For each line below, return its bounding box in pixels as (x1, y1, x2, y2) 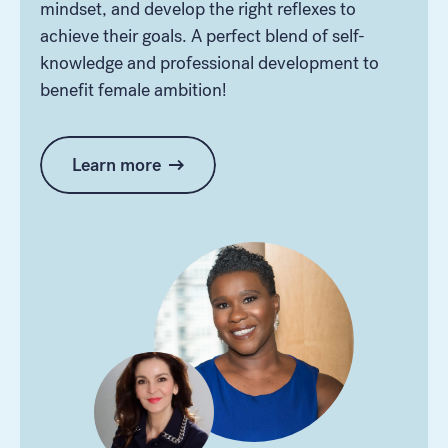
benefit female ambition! (40, 78, 227, 101)
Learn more (72, 153, 161, 176)
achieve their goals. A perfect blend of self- (40, 24, 365, 47)
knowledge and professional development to (40, 51, 379, 74)
